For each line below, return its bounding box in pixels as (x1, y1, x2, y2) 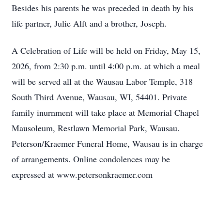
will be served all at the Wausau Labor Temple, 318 (12, 76, 193, 87)
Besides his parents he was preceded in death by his (12, 2, 193, 14)
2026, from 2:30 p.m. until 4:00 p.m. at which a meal (12, 60, 200, 72)
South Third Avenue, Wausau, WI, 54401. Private (12, 91, 187, 103)
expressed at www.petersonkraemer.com (12, 169, 153, 180)
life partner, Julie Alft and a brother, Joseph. (12, 17, 170, 29)
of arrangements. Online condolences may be (12, 153, 170, 165)
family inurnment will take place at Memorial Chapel (12, 107, 199, 118)
